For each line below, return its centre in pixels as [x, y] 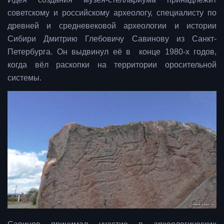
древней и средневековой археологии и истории [112, 26]
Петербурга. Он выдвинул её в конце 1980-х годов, [112, 52]
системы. [25, 78]
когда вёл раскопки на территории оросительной [112, 65]
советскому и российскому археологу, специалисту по [112, 13]
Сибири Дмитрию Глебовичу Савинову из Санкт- [112, 39]
